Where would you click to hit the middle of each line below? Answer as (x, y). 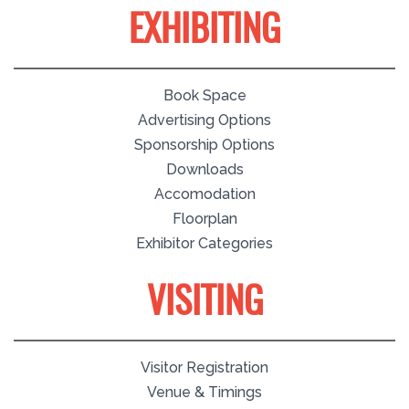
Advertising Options (204, 121)
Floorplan (204, 219)
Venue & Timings (204, 393)
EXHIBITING (204, 32)
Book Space (204, 96)
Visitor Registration (204, 368)
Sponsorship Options (204, 145)
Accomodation (204, 194)
